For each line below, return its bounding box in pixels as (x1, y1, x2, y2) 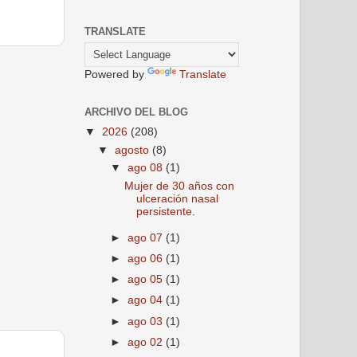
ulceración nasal (135, 193, 218, 206)
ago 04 (127, 294, 167, 307)
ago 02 (127, 335, 167, 348)
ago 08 (127, 162, 167, 175)
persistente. (135, 206, 195, 218)
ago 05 (127, 273, 167, 286)
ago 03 (127, 315, 167, 328)
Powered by (84, 69, 147, 80)
